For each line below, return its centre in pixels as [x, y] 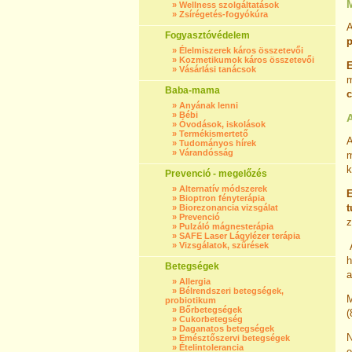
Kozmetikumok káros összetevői [247, 60]
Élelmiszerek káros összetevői [241, 50]
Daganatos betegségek [227, 328]
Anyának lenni [209, 105]
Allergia [195, 281]
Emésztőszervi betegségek [235, 338]
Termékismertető [214, 134]
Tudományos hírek [218, 143]
